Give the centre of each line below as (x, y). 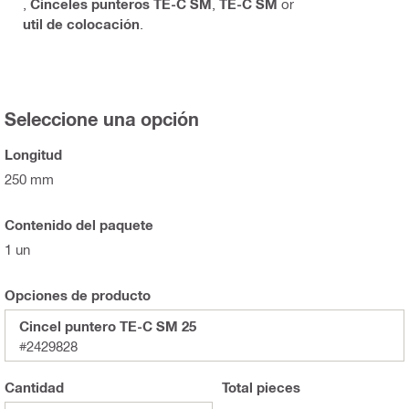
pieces (276, 388)
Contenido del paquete (79, 225)
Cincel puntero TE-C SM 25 (108, 326)
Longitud (33, 155)
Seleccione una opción (102, 119)
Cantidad (34, 388)
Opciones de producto (78, 295)
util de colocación (81, 24)
